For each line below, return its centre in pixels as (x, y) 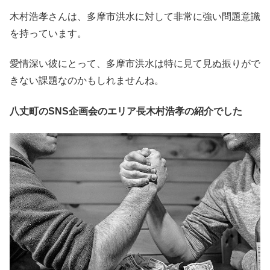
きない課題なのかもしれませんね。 (87, 81)
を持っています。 (48, 34)
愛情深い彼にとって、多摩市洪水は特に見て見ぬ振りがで (135, 64)
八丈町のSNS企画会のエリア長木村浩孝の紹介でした (126, 111)
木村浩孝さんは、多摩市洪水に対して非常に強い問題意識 (135, 17)
